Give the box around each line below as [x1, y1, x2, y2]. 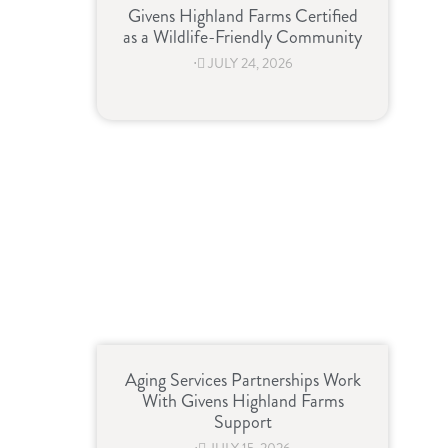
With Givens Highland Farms [141, 388, 344, 415]
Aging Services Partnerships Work [124, 367, 361, 394]
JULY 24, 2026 [207, 54, 293, 74]
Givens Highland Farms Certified [127, 3, 358, 30]
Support [213, 409, 272, 436]
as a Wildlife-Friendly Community [123, 24, 362, 51]
